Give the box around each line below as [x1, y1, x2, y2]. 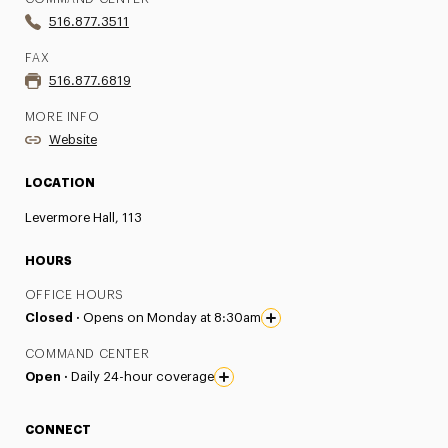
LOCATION [24, 177, 95, 189]
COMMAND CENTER [24, 348, 150, 360]
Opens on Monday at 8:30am [82, 311, 261, 324]
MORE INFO [24, 111, 100, 123]
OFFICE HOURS [24, 289, 125, 301]
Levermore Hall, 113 [24, 211, 142, 224]
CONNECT [24, 424, 91, 436]
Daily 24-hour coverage [70, 370, 214, 383]
